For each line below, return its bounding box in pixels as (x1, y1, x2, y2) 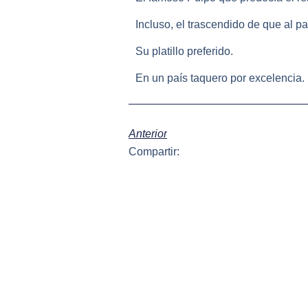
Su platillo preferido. (135, 45, 233, 57)
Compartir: (129, 145, 179, 157)
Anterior (129, 127, 167, 140)
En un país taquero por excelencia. (135, 71, 305, 84)
